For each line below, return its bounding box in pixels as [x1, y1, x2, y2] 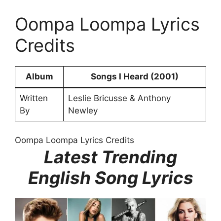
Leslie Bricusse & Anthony [68, 93, 171, 104]
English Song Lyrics [28, 167, 193, 188]
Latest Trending [44, 146, 177, 167]
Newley [68, 106, 98, 116]
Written [19, 93, 48, 104]
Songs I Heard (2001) [91, 72, 179, 82]
